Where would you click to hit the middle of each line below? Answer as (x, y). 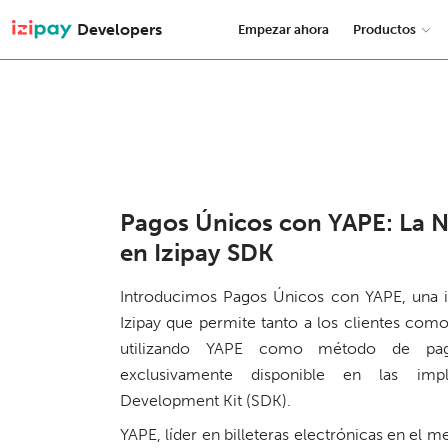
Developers (119, 29)
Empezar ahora (283, 29)
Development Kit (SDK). (205, 400)
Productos (384, 29)
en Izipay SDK (197, 252)
